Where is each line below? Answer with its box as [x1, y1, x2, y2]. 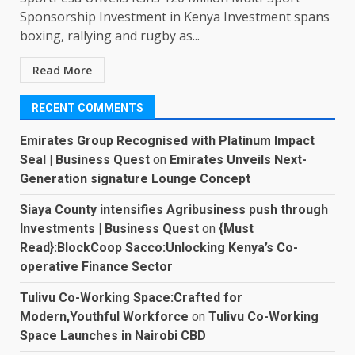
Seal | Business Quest [20, 152, 150, 168]
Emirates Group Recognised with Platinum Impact [20, 133, 315, 149]
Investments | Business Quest [20, 221, 199, 237]
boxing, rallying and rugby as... [20, 27, 200, 45]
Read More [32, 63, 92, 78]
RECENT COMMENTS [32, 101, 143, 115]
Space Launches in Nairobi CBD [20, 328, 206, 344]
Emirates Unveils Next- [170, 152, 307, 168]
